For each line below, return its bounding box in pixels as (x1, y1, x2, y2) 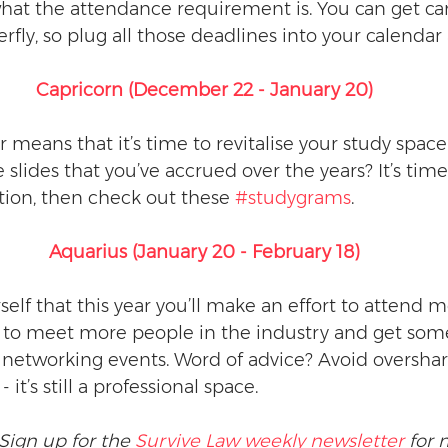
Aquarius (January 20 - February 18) (48, 241, 360, 263)
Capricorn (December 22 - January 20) (35, 79, 373, 101)
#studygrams (235, 187, 351, 209)
